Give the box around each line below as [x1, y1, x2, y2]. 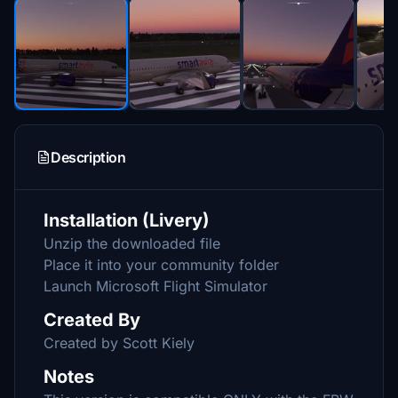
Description [51, 148, 126, 166]
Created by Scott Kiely [44, 334, 195, 352]
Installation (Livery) [44, 210, 210, 231]
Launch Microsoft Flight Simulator [44, 277, 267, 295]
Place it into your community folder [44, 256, 279, 274]
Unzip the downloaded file [44, 235, 220, 252]
